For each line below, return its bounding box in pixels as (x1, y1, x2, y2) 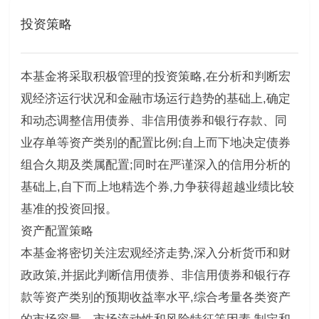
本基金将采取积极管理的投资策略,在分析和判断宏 (20, 69, 291, 83)
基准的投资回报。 (20, 202, 117, 216)
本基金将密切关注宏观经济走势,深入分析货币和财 (20, 246, 291, 260)
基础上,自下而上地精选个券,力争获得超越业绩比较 (20, 179, 294, 194)
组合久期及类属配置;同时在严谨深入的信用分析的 (20, 157, 291, 172)
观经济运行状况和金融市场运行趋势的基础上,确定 (20, 91, 291, 105)
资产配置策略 (20, 224, 93, 238)
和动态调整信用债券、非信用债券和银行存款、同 (20, 113, 287, 127)
